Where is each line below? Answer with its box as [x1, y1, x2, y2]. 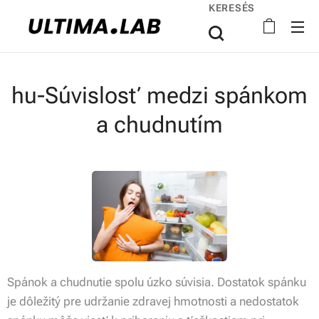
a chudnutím [96, 111, 223, 138]
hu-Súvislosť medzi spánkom [11, 82, 308, 109]
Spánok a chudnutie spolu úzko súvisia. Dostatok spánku [7, 275, 306, 290]
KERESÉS [209, 2, 255, 14]
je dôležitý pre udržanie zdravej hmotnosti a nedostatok [7, 294, 299, 309]
